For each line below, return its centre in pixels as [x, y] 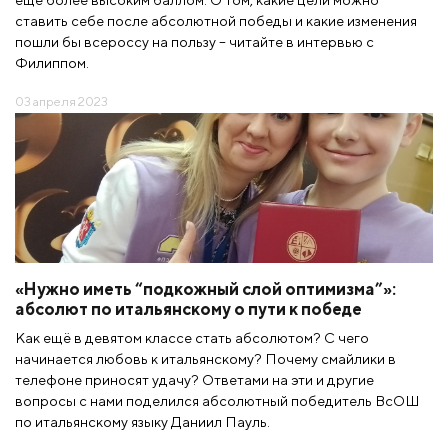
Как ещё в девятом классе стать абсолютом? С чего [192, 337]
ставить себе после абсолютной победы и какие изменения [216, 20]
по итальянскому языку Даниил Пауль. [142, 421]
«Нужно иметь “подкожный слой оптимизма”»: [205, 288]
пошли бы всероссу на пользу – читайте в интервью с [194, 41]
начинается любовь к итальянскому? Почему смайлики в [205, 358]
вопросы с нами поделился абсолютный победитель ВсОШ [217, 400]
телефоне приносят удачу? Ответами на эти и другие [194, 379]
